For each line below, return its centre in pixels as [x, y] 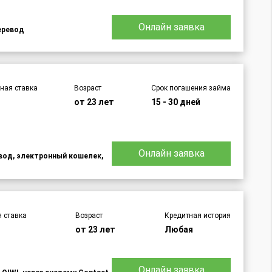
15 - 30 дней [175, 102]
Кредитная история [197, 216]
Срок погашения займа [191, 88]
